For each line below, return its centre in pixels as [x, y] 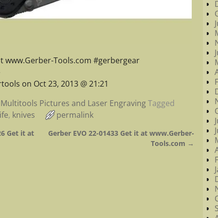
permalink [75, 115]
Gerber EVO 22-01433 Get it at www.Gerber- [121, 133]
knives [24, 115]
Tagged [162, 103]
